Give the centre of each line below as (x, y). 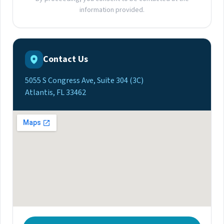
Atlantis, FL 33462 (55, 93)
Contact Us (65, 59)
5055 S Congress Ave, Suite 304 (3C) (84, 81)
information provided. (112, 10)
